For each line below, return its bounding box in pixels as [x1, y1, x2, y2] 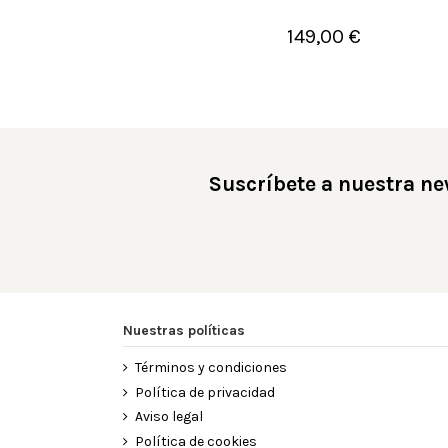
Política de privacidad [134, 383, 275, 401]
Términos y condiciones [134, 358, 287, 376]
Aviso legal [134, 408, 203, 426]
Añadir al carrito [289, 34, 395, 52]
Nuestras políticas [122, 321, 245, 339]
